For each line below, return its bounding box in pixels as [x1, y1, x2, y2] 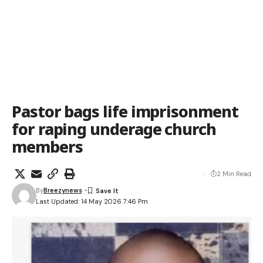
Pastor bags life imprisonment [12, 100, 238, 122]
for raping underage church [12, 118, 216, 140]
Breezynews [43, 186, 82, 194]
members [12, 136, 83, 157]
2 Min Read [217, 170, 251, 178]
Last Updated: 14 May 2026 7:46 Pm [35, 197, 148, 205]
